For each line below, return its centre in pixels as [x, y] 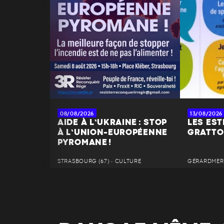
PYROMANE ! [84, 143]
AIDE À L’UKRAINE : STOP [112, 123]
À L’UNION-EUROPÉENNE [112, 133]
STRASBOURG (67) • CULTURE [99, 161]
